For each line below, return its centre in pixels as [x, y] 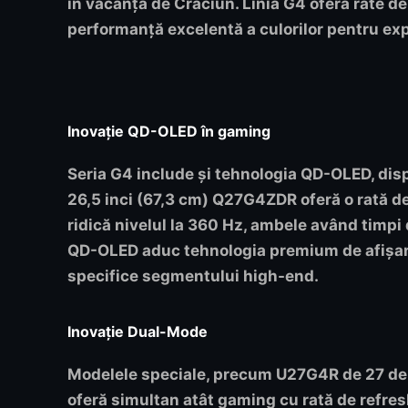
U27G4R [307, 375]
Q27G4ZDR [255, 200]
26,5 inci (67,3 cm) [140, 200]
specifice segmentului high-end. [193, 276]
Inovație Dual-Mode [138, 332]
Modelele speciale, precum [172, 375]
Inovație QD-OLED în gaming [169, 132]
